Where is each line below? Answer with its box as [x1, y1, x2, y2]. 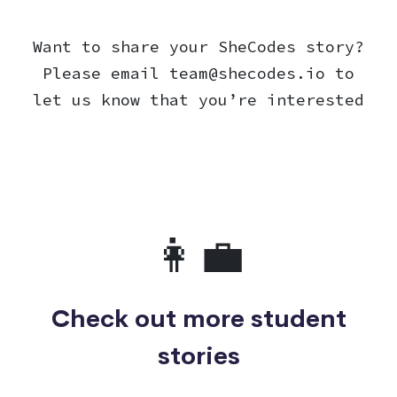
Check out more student [51, 302, 346, 334]
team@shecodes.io [169, 62, 325, 83]
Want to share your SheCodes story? [33, 35, 364, 57]
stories [157, 339, 240, 371]
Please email [43, 62, 169, 83]
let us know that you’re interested [33, 89, 364, 110]
